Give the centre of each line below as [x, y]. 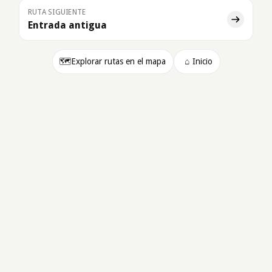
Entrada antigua [67, 25]
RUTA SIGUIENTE [57, 12]
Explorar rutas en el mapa [118, 61]
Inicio [202, 61]
